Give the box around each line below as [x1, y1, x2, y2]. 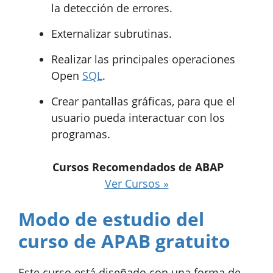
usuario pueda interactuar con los [51, 110, 225, 125]
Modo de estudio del [18, 206, 204, 232]
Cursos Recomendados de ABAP [52, 159, 224, 174]
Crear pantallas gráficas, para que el [51, 93, 235, 108]
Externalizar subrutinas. [51, 26, 172, 41]
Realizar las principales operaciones [51, 51, 235, 66]
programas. [51, 126, 110, 141]
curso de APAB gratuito [18, 228, 230, 253]
